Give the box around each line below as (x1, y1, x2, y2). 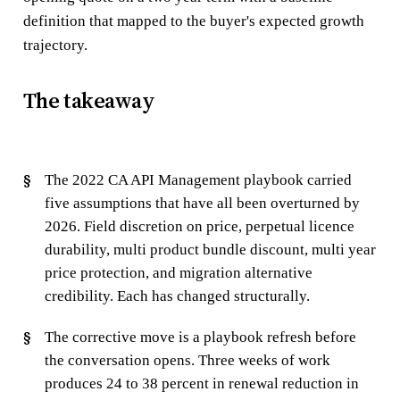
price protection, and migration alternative (44, 263, 312, 281)
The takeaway (22, 85, 155, 115)
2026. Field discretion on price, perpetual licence (44, 217, 354, 235)
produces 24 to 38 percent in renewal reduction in (44, 374, 359, 392)
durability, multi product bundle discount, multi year (44, 240, 376, 258)
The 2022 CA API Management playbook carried (44, 171, 352, 188)
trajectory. (22, 36, 87, 54)
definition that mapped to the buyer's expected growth (22, 12, 364, 29)
